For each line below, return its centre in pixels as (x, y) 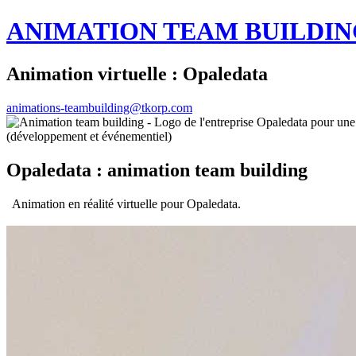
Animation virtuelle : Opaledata (137, 74)
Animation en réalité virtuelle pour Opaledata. (124, 203)
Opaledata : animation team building (157, 170)
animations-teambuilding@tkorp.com (99, 107)
